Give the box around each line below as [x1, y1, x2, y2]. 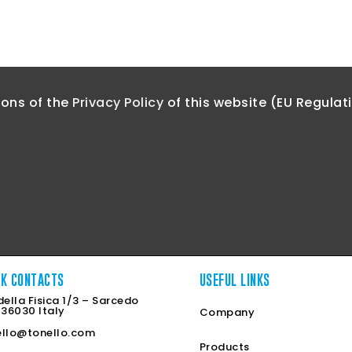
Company [199, 305, 255, 321]
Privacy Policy [72, 93, 164, 112]
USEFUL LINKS [199, 272, 270, 289]
